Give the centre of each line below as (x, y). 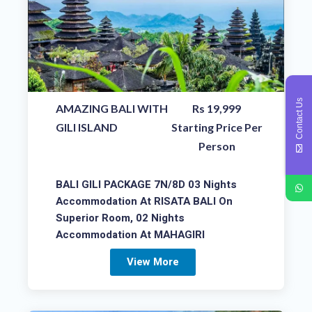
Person (217, 146)
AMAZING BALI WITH (112, 109)
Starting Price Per (217, 127)
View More (153, 262)
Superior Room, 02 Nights (120, 218)
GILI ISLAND (87, 127)
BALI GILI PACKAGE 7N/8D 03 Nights (146, 185)
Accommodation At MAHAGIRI (130, 235)
